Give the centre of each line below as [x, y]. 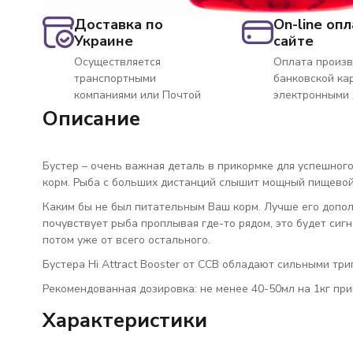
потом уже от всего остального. [126, 240]
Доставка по [118, 24]
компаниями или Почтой [137, 95]
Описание [91, 119]
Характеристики [124, 320]
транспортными [115, 78]
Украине [103, 41]
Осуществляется [117, 62]
